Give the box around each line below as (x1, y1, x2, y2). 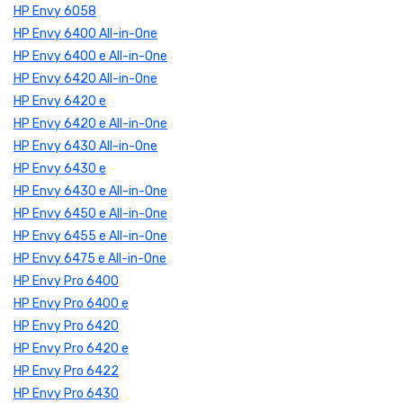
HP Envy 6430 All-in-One (13, 138, 157, 154)
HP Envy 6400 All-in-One (13, 25, 157, 41)
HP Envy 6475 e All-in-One (13, 250, 166, 266)
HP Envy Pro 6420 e (13, 340, 129, 356)
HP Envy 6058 (13, 3, 96, 19)
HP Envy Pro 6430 (13, 385, 119, 401)
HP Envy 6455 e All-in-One (13, 228, 167, 244)
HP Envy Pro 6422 (13, 363, 119, 379)
